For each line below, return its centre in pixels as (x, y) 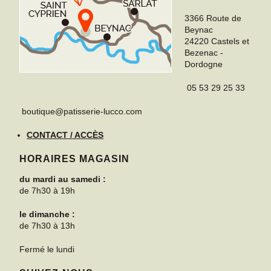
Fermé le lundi (47, 249)
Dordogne (204, 64)
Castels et (230, 41)
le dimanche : (47, 214)
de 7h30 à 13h (47, 225)
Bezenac (201, 52)
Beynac (199, 29)
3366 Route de (213, 18)
